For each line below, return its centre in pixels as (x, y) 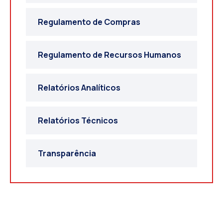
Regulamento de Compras (89, 22)
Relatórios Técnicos (78, 120)
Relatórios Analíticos (79, 87)
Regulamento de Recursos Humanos (110, 55)
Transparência (67, 153)
